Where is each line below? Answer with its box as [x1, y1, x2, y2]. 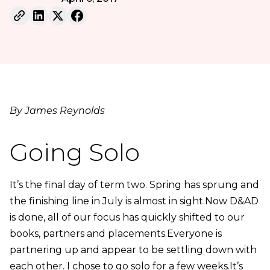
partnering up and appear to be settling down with [9, 243, 257, 256]
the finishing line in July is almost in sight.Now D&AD [9, 195, 259, 207]
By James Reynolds [9, 104, 105, 116]
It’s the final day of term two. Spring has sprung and [9, 178, 259, 190]
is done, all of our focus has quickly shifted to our [9, 211, 245, 223]
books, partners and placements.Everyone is [9, 227, 222, 239]
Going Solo [9, 137, 140, 167]
